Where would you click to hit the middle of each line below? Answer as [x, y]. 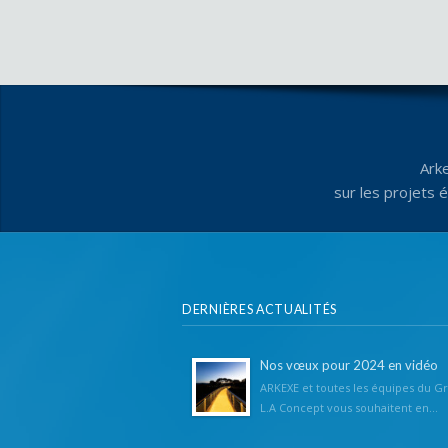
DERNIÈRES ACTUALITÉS [259, 309]
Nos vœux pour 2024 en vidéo [349, 364]
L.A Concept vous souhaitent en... [349, 407]
